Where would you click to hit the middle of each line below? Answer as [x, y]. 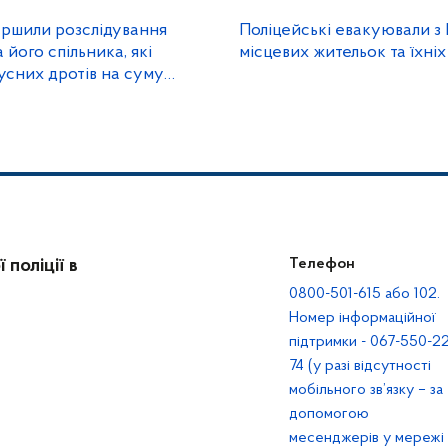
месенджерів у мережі [366, 438]
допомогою [328, 414]
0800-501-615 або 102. [364, 294]
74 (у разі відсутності [359, 366]
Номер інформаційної [362, 318]
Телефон [321, 264]
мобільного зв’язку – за [365, 390]
